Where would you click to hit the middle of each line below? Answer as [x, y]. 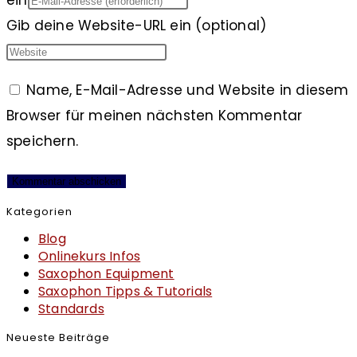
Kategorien [39, 212]
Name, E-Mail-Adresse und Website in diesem [188, 90]
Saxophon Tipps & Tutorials [126, 292]
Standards [71, 309]
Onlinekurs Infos [90, 257]
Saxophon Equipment [106, 274]
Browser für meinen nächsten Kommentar [155, 115]
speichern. [42, 141]
